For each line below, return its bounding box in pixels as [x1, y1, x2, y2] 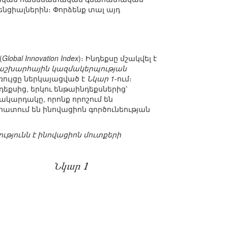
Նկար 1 [87, 73, 115, 84]
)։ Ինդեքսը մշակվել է [78, 53, 157, 64]
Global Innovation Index [2, 53, 78, 64]
